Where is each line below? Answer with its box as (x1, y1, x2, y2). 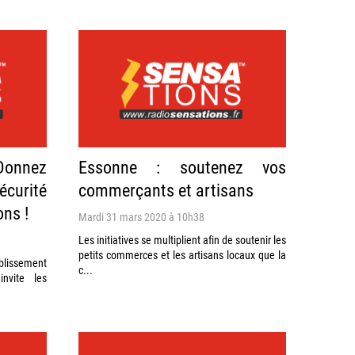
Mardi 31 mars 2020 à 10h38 (78, 208, 204, 224)
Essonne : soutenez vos (78, 155, 286, 178)
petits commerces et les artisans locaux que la (78, 246, 286, 262)
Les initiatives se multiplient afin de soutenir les (78, 231, 286, 247)
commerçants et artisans (78, 177, 254, 201)
